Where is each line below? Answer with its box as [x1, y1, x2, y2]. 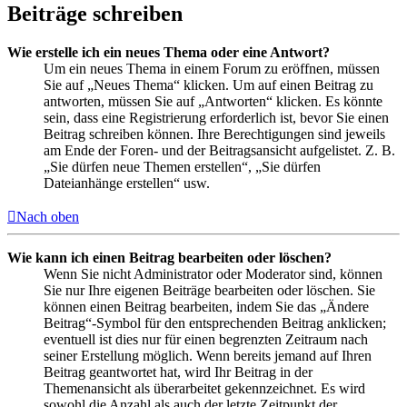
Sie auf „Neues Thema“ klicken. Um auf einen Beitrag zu [44, 76, 373, 93]
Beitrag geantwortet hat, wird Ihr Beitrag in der [44, 363, 313, 380]
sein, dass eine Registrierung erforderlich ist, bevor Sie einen [44, 109, 389, 125]
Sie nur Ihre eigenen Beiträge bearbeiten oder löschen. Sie [44, 282, 375, 298]
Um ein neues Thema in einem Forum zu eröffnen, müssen [44, 60, 380, 76]
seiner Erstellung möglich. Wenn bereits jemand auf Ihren [44, 347, 372, 363]
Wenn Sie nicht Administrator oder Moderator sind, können [44, 265, 382, 282]
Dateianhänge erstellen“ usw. [44, 174, 210, 191]
